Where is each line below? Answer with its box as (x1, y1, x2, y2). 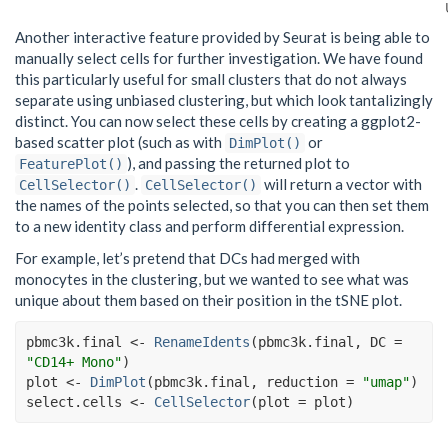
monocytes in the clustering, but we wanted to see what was (15, 269, 409, 288)
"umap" (362, 374, 410, 391)
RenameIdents (154, 334, 250, 351)
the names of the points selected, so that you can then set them (15, 196, 429, 215)
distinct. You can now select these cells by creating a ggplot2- (15, 112, 421, 131)
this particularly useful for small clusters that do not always (15, 70, 407, 89)
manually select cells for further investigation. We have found (15, 49, 423, 68)
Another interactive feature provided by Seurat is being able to (15, 28, 430, 47)
